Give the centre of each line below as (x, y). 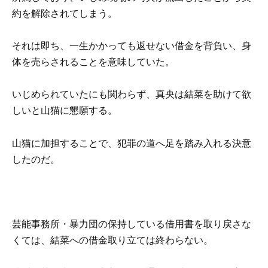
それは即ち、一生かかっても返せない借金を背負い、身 (132, 46)
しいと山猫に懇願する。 (65, 111)
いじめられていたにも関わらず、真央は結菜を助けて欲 (132, 95)
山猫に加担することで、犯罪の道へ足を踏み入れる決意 (132, 143)
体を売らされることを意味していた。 (93, 62)
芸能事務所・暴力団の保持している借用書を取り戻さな (132, 224)
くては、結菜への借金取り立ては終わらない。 (112, 240)
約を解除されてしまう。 (65, 13)
